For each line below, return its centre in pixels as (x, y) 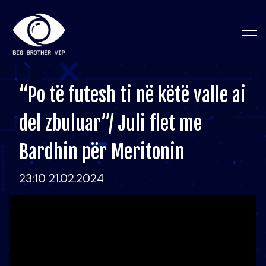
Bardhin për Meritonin (102, 152)
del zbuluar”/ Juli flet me (110, 123)
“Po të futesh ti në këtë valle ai (132, 95)
